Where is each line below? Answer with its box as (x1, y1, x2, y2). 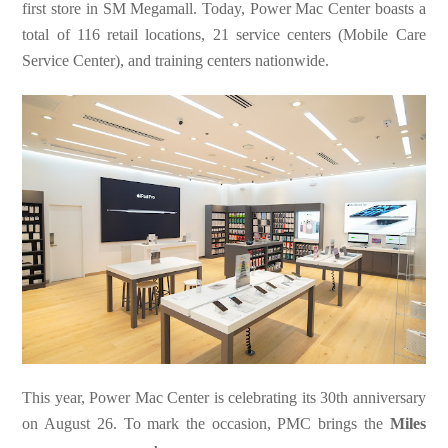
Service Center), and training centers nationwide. (22, 52, 330, 70)
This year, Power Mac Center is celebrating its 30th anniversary (22, 388, 426, 406)
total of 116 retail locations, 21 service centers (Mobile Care (22, 26, 426, 44)
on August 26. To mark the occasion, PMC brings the (22, 414, 390, 432)
